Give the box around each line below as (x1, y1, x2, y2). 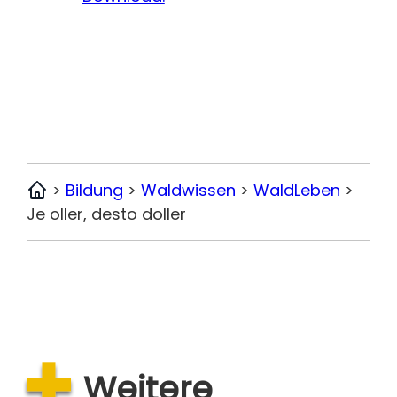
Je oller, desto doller (27, 202, 187, 225)
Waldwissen (141, 178, 237, 201)
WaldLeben (253, 178, 341, 201)
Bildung (66, 178, 124, 201)
